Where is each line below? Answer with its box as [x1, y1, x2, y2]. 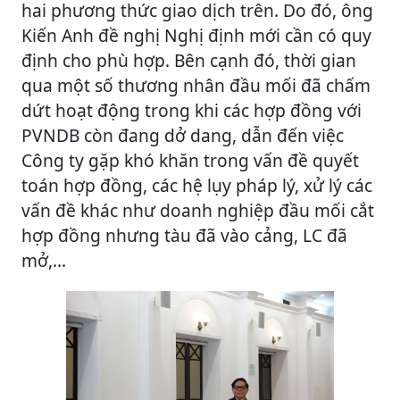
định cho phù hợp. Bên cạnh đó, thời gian [21, 48, 356, 73]
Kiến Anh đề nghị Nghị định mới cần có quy [21, 23, 371, 48]
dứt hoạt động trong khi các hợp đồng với [21, 98, 362, 123]
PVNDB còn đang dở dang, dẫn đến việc [21, 123, 344, 148]
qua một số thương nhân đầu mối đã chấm [21, 73, 371, 98]
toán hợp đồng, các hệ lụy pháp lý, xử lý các [21, 173, 372, 198]
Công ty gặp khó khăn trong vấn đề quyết [21, 148, 359, 173]
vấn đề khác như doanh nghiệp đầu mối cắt [21, 198, 374, 223]
